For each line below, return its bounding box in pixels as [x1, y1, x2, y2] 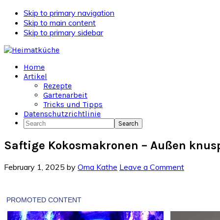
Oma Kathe [78, 162, 117, 172]
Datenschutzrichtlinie [24, 109, 101, 118]
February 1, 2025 [4, 162, 65, 172]
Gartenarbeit [43, 90, 87, 100]
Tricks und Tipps [43, 100, 103, 109]
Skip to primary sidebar [24, 27, 103, 37]
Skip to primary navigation [24, 8, 114, 18]
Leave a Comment [119, 162, 184, 172]
